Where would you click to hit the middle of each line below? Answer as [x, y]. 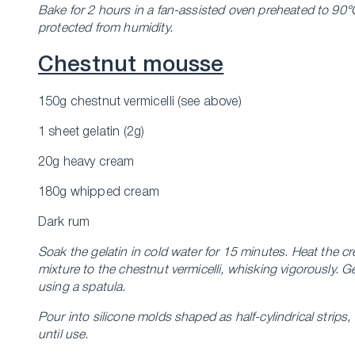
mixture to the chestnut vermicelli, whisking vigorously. [188, 270]
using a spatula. [82, 288]
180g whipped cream [99, 193]
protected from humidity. [105, 29]
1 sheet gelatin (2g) [92, 132]
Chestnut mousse [131, 65]
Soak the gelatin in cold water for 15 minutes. [163, 253]
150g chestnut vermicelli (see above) [140, 102]
